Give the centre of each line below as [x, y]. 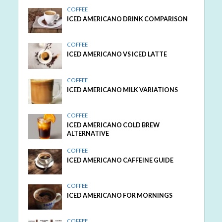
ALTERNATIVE [88, 133]
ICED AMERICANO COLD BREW [113, 125]
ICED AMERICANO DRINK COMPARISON [128, 19]
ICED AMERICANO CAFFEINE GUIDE [120, 160]
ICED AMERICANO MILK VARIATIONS [123, 90]
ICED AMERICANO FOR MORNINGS [120, 195]
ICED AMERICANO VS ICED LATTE [117, 55]
